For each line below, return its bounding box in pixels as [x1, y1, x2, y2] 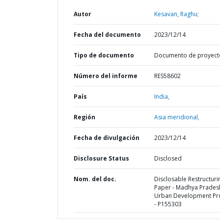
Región [74, 113, 95, 121]
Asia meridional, [154, 113, 199, 121]
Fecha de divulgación [74, 134, 139, 142]
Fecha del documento [74, 30, 141, 39]
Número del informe [74, 72, 137, 80]
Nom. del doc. [74, 175, 116, 183]
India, [154, 92, 169, 101]
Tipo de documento [74, 51, 134, 59]
